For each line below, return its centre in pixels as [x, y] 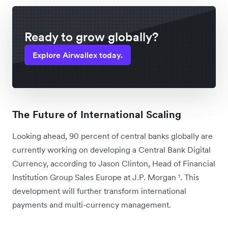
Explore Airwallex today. [78, 55]
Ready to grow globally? [91, 37]
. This [190, 177]
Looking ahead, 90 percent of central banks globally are [112, 136]
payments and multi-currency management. [92, 204]
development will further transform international [99, 191]
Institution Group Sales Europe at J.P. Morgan [95, 177]
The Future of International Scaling [97, 114]
